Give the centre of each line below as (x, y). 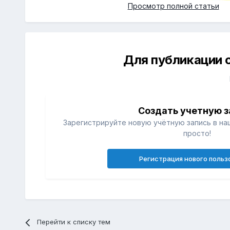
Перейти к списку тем (73, 222)
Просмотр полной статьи (173, 6)
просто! (197, 133)
